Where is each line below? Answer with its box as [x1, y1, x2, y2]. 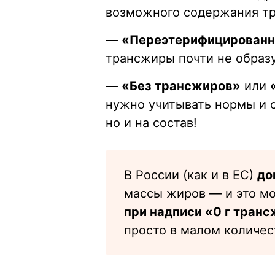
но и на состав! [106, 115, 197, 131]
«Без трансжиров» [122, 79, 241, 94]
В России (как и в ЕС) [124, 168, 257, 183]
